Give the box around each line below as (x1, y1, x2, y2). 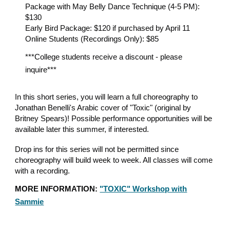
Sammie (15, 197, 44, 206)
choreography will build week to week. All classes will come (15, 155, 213, 164)
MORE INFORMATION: (15, 184, 100, 193)
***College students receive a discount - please (25, 52, 183, 61)
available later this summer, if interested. (15, 124, 149, 133)
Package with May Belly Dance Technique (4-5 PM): (25, 2, 200, 11)
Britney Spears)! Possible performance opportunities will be (15, 113, 213, 123)
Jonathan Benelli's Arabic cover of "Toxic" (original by (15, 103, 191, 112)
